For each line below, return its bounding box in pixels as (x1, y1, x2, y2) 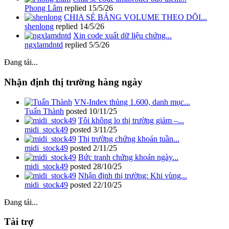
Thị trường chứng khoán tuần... (78, 134, 179, 143)
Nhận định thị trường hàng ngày (4, 76, 143, 87)
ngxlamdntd (25, 40, 63, 50)
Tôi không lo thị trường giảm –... (78, 116, 184, 125)
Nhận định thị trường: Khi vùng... (78, 171, 187, 180)
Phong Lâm (25, 4, 62, 13)
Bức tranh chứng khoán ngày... (78, 152, 178, 162)
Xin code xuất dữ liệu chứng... (73, 31, 172, 40)
